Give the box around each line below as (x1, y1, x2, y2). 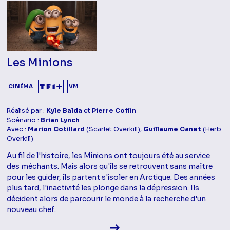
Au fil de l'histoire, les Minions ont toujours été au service (7, 150, 210, 160)
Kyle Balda (46, 106, 83, 115)
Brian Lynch (41, 116, 80, 124)
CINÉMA (8, 83, 33, 90)
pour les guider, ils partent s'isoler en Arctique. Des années (7, 172, 216, 182)
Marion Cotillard (28, 125, 85, 133)
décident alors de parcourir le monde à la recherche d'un (7, 194, 206, 203)
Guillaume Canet (143, 125, 202, 133)
